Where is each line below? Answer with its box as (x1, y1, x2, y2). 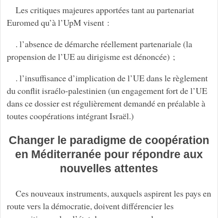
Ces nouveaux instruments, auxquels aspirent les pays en (15, 187, 211, 200)
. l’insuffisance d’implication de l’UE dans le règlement (15, 72, 208, 84)
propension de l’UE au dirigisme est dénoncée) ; (6, 51, 175, 63)
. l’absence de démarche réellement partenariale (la (15, 38, 192, 50)
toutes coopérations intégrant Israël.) (6, 110, 134, 122)
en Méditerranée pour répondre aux (15, 148, 203, 161)
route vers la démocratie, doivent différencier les (6, 200, 174, 212)
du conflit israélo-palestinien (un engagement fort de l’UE (6, 85, 207, 97)
